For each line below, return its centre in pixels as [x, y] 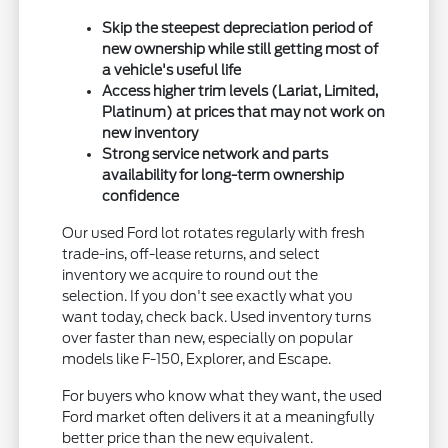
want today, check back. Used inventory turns [217, 316]
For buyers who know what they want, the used [222, 395]
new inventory [150, 132]
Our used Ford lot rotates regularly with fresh [214, 232]
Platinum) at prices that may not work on [244, 111]
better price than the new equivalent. [188, 437]
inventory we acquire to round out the [190, 274]
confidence [141, 195]
